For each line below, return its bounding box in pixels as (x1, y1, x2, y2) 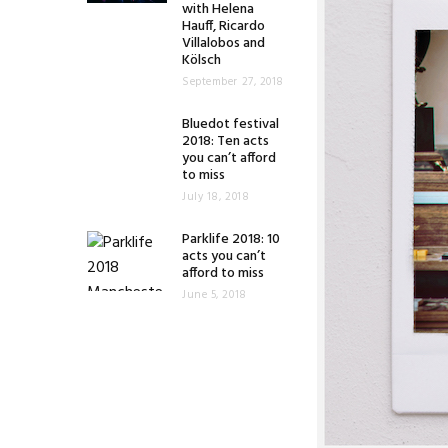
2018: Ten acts (182, 130, 269, 153)
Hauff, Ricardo (182, 15, 265, 38)
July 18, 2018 (182, 188, 250, 206)
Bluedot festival (182, 113, 279, 136)
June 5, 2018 (182, 286, 247, 304)
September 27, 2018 (182, 73, 284, 91)
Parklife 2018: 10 (182, 228, 280, 251)
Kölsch (182, 49, 221, 72)
